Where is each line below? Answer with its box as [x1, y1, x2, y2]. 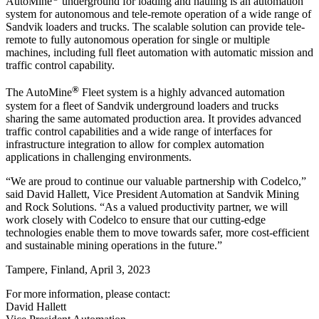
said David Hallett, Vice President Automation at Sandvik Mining [6, 187, 299, 200]
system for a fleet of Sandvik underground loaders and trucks [6, 99, 278, 112]
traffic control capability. [6, 59, 115, 72]
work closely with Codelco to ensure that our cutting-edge [6, 213, 266, 226]
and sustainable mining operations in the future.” [6, 239, 222, 251]
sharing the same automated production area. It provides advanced [6, 112, 301, 125]
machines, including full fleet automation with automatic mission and [6, 46, 313, 59]
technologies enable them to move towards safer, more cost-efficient [6, 226, 309, 239]
